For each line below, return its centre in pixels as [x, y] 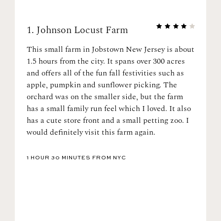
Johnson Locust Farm [81, 30]
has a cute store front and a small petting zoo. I [108, 120]
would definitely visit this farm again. [91, 132]
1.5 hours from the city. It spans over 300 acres [106, 61]
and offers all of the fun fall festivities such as [105, 73]
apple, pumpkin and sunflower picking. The [102, 85]
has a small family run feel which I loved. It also [109, 109]
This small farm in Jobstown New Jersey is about [110, 49]
